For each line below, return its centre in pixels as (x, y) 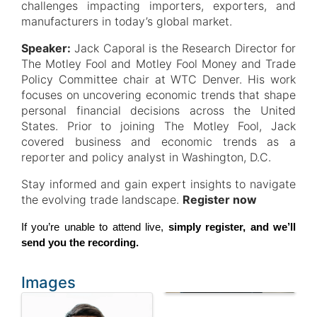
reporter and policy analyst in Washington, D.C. (148, 157)
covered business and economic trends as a (158, 142)
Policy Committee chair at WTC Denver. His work (158, 80)
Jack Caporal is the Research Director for (183, 48)
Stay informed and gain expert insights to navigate (158, 184)
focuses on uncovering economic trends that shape (158, 95)
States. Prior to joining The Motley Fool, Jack (158, 126)
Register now (220, 200)
